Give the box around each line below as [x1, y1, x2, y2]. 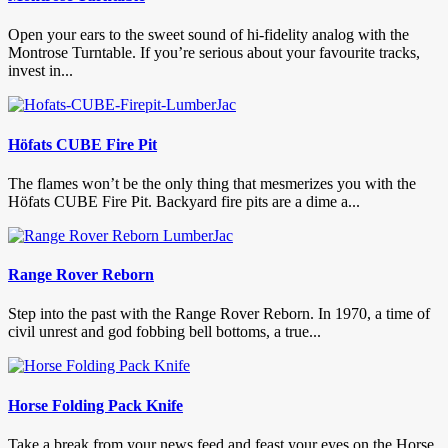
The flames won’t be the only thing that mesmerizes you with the [8, 174, 416, 192]
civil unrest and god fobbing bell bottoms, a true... [8, 323, 321, 341]
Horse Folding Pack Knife [8, 396, 183, 414]
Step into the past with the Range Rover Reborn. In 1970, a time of [8, 305, 430, 323]
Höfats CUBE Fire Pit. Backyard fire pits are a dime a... [8, 192, 360, 210]
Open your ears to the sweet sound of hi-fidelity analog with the [8, 26, 409, 44]
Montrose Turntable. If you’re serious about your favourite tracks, [8, 44, 420, 62]
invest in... [8, 62, 73, 80]
